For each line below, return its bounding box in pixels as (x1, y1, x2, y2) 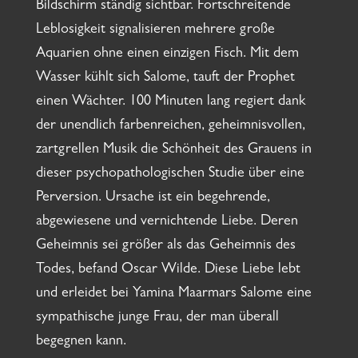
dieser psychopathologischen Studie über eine (35, 167, 304, 182)
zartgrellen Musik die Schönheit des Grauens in (35, 143, 312, 158)
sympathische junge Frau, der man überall (35, 311, 279, 326)
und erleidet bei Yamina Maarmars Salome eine (35, 287, 312, 302)
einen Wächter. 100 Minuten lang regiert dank (35, 95, 305, 110)
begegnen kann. (35, 335, 126, 350)
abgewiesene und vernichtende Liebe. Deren (35, 215, 298, 230)
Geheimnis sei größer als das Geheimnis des (35, 239, 296, 254)
